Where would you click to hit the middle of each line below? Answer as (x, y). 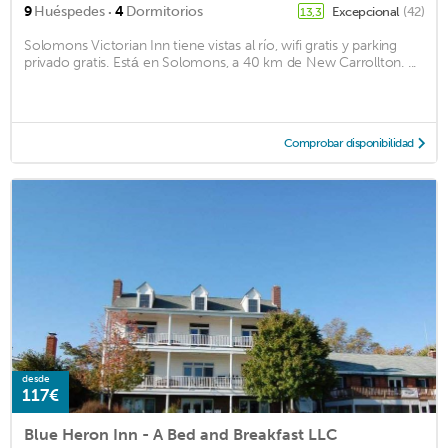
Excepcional (366, 12)
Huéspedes (69, 12)
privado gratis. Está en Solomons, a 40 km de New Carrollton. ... (220, 63)
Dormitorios (164, 12)
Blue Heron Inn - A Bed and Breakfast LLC (180, 435)
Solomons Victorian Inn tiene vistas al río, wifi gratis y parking (210, 46)
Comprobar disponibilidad (348, 143)
